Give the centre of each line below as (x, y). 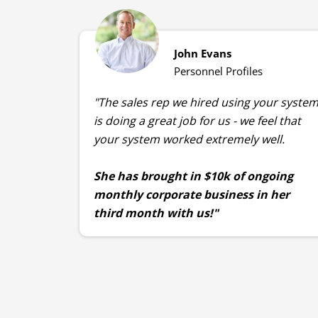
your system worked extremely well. (189, 139)
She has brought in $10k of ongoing (193, 176)
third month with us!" (156, 213)
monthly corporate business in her (192, 195)
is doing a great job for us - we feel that (197, 121)
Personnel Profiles (219, 71)
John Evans (203, 54)
